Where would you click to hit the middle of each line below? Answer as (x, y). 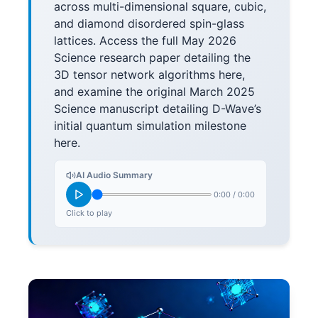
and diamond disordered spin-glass (149, 23)
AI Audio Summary (114, 175)
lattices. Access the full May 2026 (145, 40)
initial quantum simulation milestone (150, 126)
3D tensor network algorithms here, (149, 75)
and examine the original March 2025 (154, 92)
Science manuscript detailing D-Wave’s (158, 109)
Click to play (89, 213)
